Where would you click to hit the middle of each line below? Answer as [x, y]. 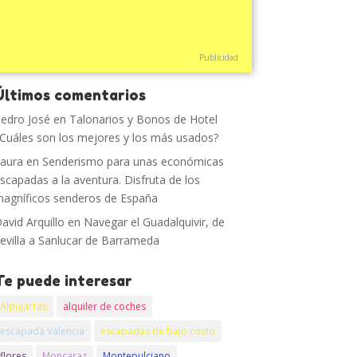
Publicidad [218, 57]
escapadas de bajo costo [158, 331]
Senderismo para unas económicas [133, 161]
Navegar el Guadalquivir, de [155, 222]
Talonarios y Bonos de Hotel [144, 119]
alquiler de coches [105, 306]
